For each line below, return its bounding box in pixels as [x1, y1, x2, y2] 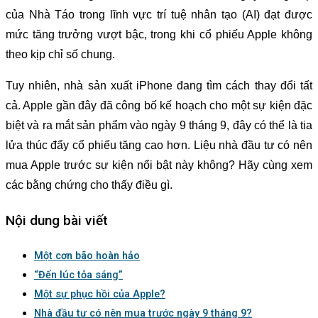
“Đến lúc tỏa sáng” [34, 269, 123, 282]
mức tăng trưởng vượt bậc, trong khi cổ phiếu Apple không [6, 28, 312, 40]
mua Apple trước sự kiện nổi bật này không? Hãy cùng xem [6, 158, 312, 171]
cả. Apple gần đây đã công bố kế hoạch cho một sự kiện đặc [6, 99, 312, 111]
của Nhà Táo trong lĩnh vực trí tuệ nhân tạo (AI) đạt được [6, 8, 312, 21]
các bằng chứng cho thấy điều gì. [6, 178, 172, 191]
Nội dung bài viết [6, 212, 108, 229]
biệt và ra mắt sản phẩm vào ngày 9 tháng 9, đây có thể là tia [6, 119, 312, 131]
